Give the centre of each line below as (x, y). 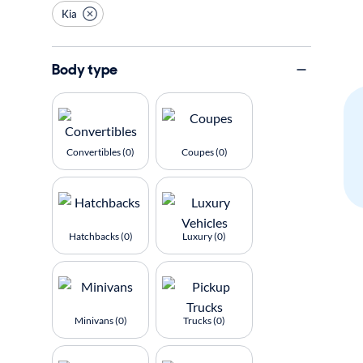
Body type (85, 69)
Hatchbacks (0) (100, 236)
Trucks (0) (204, 320)
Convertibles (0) (100, 152)
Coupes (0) (204, 152)
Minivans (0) (100, 320)
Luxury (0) (204, 236)
